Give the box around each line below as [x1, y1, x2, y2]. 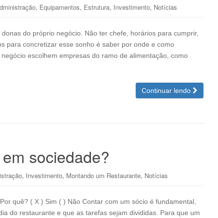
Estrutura [84, 2, 109, 12]
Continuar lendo [142, 87, 193, 94]
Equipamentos [39, 2, 80, 12]
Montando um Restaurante [66, 171, 141, 180]
